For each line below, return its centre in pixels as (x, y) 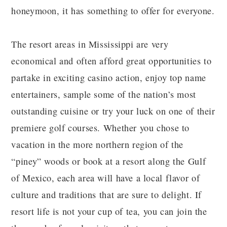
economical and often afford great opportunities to (111, 61)
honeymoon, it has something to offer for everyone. (113, 11)
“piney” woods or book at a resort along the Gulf (109, 161)
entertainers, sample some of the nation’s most (104, 94)
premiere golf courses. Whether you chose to (101, 128)
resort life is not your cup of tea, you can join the (109, 211)
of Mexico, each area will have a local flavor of (106, 178)
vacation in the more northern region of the (98, 144)
